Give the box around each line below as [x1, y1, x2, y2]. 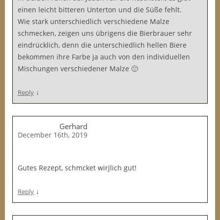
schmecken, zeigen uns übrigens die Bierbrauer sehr [18, 28, 192, 38]
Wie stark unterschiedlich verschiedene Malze [18, 17, 169, 26]
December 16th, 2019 [18, 130, 87, 139]
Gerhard [59, 121, 87, 131]
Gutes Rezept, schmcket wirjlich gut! [18, 163, 137, 172]
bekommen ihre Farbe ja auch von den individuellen [18, 52, 190, 61]
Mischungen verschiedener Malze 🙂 [18, 64, 138, 73]
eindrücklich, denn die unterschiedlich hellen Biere [18, 40, 187, 50]
